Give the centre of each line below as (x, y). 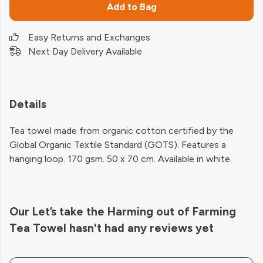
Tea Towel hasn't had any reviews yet (112, 228)
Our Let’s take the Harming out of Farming (123, 212)
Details (28, 104)
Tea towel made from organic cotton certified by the (122, 131)
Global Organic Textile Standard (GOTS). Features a (118, 145)
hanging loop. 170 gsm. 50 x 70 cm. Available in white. (121, 159)
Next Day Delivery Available (85, 51)
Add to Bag (131, 7)
